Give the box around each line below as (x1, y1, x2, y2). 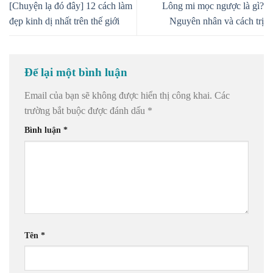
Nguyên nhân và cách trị (169, 16, 264, 27)
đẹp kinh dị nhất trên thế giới (9, 16, 119, 27)
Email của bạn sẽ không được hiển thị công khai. (24, 90, 212, 101)
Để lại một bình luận (24, 66, 130, 79)
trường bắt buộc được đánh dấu (24, 105, 147, 116)
